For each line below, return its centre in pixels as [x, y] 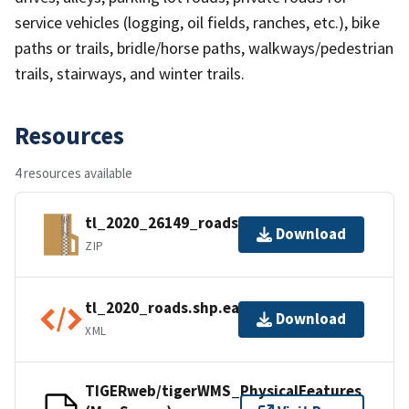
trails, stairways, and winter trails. [130, 73]
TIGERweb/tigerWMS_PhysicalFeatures [223, 390]
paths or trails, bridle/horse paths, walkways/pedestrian [204, 47]
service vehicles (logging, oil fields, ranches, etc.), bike [197, 22]
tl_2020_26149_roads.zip [175, 223]
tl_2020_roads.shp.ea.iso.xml [190, 308]
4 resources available [73, 173]
